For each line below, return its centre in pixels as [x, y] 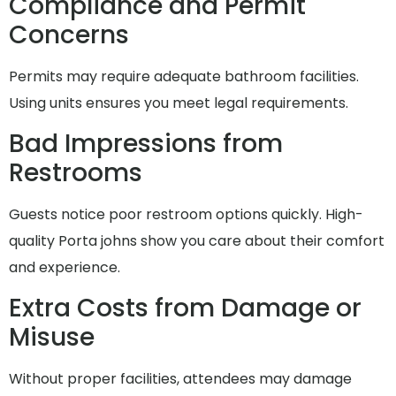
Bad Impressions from [146, 144]
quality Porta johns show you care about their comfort [197, 241]
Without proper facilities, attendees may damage [180, 379]
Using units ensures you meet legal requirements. [179, 103]
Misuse [52, 338]
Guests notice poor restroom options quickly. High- [186, 215]
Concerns [69, 34]
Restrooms [76, 173]
